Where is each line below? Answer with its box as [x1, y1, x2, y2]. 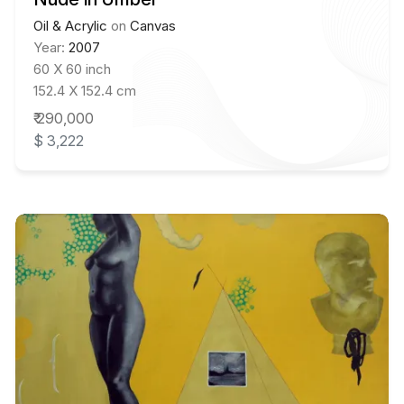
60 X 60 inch [32, 60, 111, 78]
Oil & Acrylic [32, 17, 107, 35]
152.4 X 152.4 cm [32, 82, 136, 100]
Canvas [129, 17, 176, 35]
